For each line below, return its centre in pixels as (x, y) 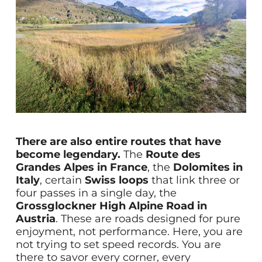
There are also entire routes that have (118, 141)
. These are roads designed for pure (148, 218)
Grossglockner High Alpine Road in (111, 206)
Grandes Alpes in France (81, 167)
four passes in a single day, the (96, 193)
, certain (62, 180)
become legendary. (68, 154)
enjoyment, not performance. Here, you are (129, 231)
